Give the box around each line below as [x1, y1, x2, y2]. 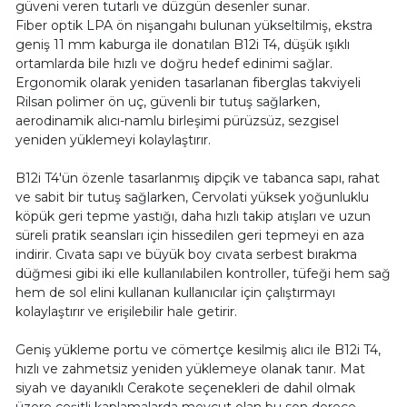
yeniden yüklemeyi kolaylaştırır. [15, 132, 211, 149]
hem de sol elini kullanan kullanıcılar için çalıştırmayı [15, 284, 335, 302]
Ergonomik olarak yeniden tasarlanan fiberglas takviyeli [15, 74, 361, 92]
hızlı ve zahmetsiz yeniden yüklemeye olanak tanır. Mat [15, 361, 365, 378]
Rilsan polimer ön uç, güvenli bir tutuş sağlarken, [15, 94, 320, 111]
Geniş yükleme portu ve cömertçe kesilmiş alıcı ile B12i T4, [15, 342, 381, 359]
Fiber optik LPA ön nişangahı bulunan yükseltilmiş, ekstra [15, 17, 372, 35]
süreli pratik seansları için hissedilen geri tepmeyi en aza [15, 227, 364, 244]
